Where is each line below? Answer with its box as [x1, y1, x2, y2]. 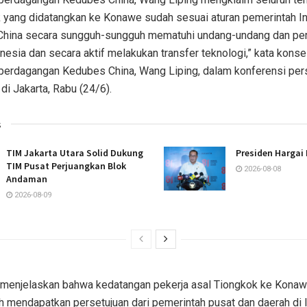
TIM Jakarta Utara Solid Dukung [6, 146, 143, 159]
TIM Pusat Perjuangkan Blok [6, 159, 126, 172]
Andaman [6, 172, 47, 185]
